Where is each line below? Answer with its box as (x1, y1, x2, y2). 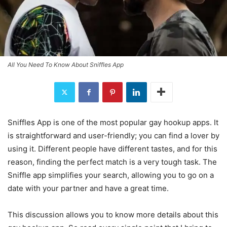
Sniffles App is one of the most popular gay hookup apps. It (8, 117, 218, 127)
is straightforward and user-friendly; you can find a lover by (8, 130, 219, 140)
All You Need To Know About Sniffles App (8, 60, 124, 68)
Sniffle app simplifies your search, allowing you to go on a (8, 170, 214, 180)
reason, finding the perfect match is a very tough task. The (8, 157, 217, 167)
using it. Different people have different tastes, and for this (8, 143, 217, 154)
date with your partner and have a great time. (8, 183, 171, 193)
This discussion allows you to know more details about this (8, 209, 218, 219)
